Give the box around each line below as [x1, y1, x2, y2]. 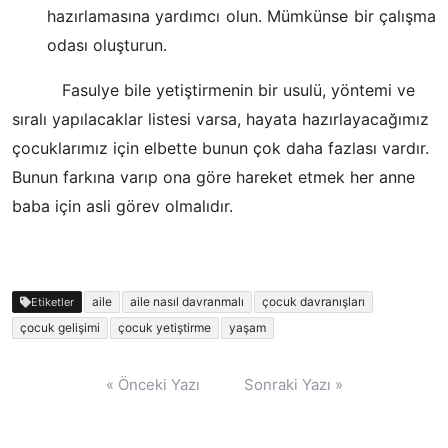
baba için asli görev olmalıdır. [12, 196, 233, 216]
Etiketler [31, 295, 74, 309]
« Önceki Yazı [105, 375, 200, 394]
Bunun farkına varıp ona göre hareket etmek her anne [12, 167, 415, 187]
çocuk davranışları [262, 294, 365, 309]
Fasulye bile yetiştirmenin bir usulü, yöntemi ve [12, 80, 415, 100]
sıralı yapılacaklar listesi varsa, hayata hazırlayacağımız [12, 109, 429, 129]
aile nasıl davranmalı [130, 294, 244, 309]
